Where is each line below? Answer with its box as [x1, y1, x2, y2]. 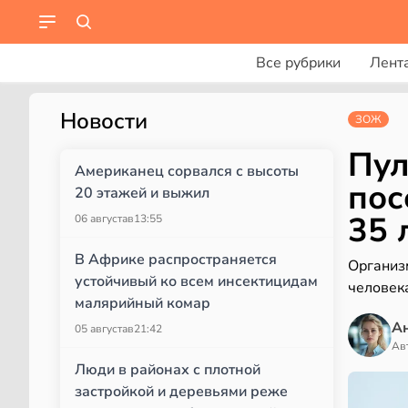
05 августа [75, 321, 127, 336]
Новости [60, 107, 148, 136]
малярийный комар [75, 293, 210, 313]
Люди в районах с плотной [75, 360, 260, 380]
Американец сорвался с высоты [75, 161, 299, 181]
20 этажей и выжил [75, 183, 209, 203]
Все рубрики [255, 53, 341, 73]
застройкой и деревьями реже [75, 382, 288, 402]
